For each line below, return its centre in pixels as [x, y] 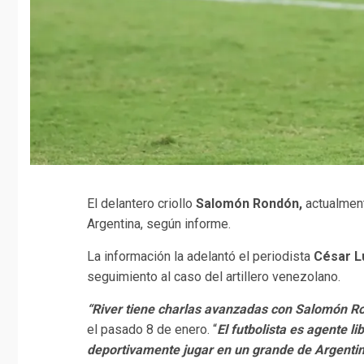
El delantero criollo [141, 204]
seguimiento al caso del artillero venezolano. [214, 277]
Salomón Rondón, [251, 204]
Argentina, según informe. [159, 224]
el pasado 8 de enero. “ [152, 330]
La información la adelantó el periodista [200, 257]
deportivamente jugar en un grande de [201, 350]
